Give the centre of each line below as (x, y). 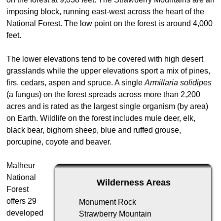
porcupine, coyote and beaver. (59, 142)
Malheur (21, 165)
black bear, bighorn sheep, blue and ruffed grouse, (94, 130)
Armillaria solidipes (178, 82)
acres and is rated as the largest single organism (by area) (107, 106)
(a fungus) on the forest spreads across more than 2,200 (103, 94)
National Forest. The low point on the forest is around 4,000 (110, 23)
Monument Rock (108, 202)
